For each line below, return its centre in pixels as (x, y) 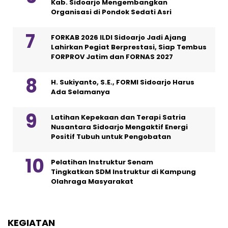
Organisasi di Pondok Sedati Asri (111, 12)
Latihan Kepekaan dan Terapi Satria (118, 117)
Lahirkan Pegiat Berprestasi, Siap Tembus (129, 47)
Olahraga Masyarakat (92, 181)
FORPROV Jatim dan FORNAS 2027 (112, 56)
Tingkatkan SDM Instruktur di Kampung (123, 172)
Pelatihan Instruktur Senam (102, 162)
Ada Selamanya (80, 92)
